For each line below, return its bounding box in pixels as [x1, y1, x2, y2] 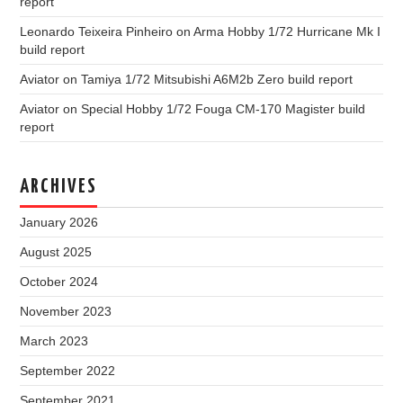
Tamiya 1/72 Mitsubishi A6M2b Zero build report [81, 72, 354, 86]
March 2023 [20, 334, 89, 348]
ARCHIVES [20, 177, 98, 197]
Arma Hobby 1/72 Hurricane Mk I [193, 24, 381, 39]
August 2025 [20, 245, 93, 259]
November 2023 [20, 304, 112, 318]
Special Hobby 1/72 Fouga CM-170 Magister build [81, 102, 366, 116]
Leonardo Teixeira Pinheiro [20, 24, 174, 39]
